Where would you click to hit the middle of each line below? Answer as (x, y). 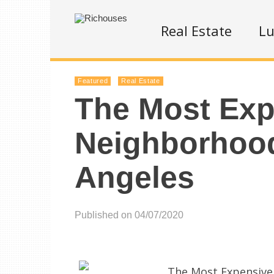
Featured (93, 81)
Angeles (135, 177)
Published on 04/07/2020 (129, 215)
